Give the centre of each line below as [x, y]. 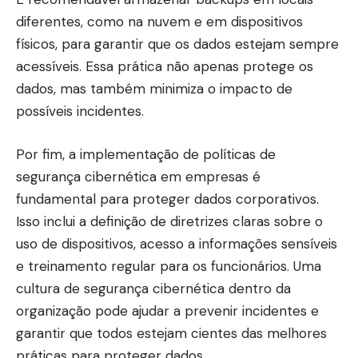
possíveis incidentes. [80, 111]
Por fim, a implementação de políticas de [146, 154]
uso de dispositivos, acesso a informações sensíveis [177, 243]
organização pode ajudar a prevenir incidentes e [167, 310]
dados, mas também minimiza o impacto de [154, 89]
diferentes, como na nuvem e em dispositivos [159, 22]
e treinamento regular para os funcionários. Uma [169, 266]
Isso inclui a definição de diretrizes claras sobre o [169, 221]
